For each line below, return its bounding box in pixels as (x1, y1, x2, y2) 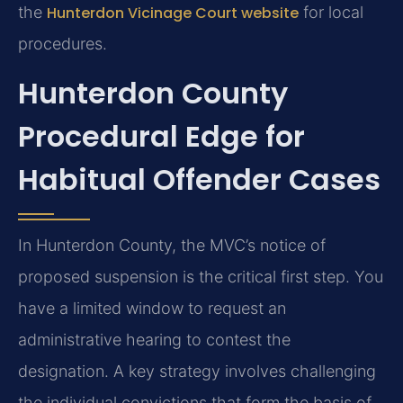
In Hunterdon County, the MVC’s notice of (18, 236, 326, 255)
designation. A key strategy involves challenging (18, 362, 376, 381)
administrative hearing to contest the (18, 330, 291, 350)
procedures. (18, 33, 107, 53)
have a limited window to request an (18, 299, 286, 318)
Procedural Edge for (18, 116, 305, 157)
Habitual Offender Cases (18, 159, 381, 201)
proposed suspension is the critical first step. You (18, 267, 383, 287)
